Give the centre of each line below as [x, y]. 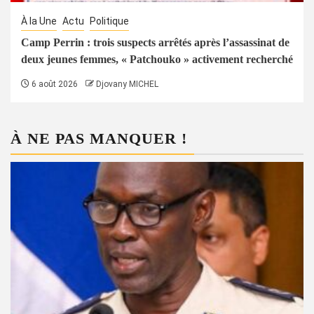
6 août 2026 [54, 84]
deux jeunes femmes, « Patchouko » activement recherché [157, 59]
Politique [109, 21]
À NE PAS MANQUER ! [99, 138]
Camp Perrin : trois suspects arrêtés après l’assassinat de [155, 42]
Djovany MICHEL [127, 84]
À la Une [39, 21]
